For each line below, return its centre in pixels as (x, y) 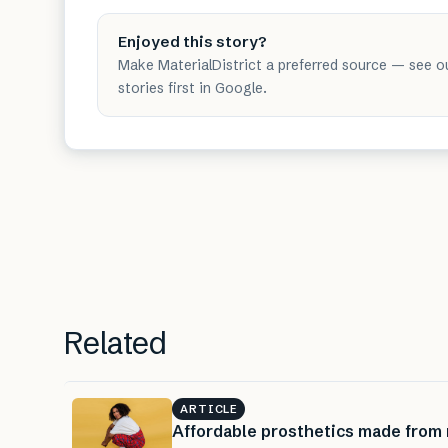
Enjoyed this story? (192, 41)
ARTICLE (209, 408)
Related (115, 342)
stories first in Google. (192, 87)
